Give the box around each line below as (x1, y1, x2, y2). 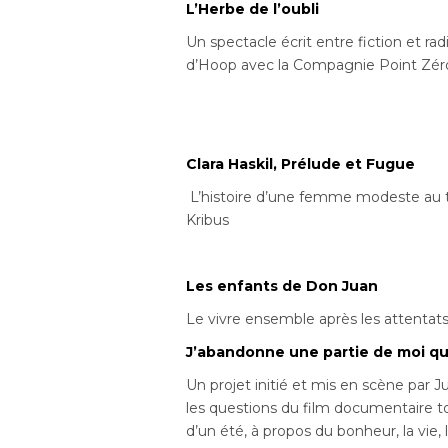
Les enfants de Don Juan (186, 277, 379, 296)
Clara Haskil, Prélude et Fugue (186, 155, 416, 174)
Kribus (186, 211, 230, 230)
